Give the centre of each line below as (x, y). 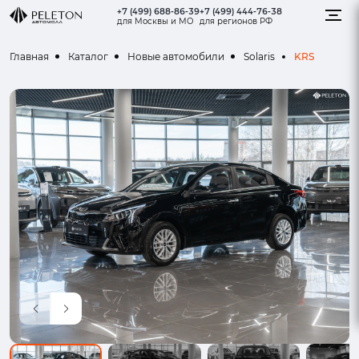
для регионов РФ (236, 21)
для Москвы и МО (155, 21)
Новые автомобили (176, 56)
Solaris (259, 56)
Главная (29, 56)
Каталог (88, 56)
